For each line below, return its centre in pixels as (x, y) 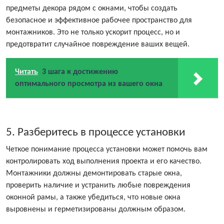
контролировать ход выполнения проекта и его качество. (104, 162)
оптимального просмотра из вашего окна (89, 84)
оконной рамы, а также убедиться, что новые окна (93, 198)
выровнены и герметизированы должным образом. (96, 210)
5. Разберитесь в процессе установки (95, 133)
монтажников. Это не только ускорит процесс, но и (93, 33)
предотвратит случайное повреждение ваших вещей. (98, 45)
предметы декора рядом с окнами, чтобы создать (92, 9)
